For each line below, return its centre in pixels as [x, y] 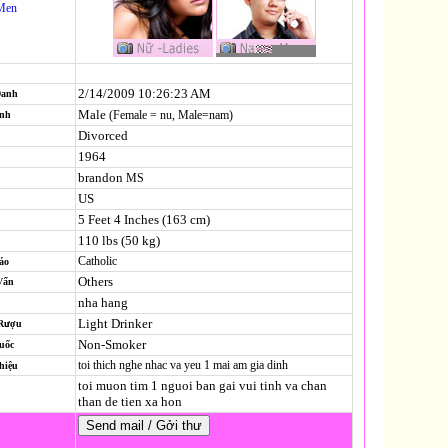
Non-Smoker [112, 344]
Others [95, 281]
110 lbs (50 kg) [119, 240]
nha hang [103, 302]
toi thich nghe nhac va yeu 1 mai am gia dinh [184, 365]
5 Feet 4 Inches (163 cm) [144, 219]
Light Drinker [115, 323]
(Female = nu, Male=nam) [169, 115]
